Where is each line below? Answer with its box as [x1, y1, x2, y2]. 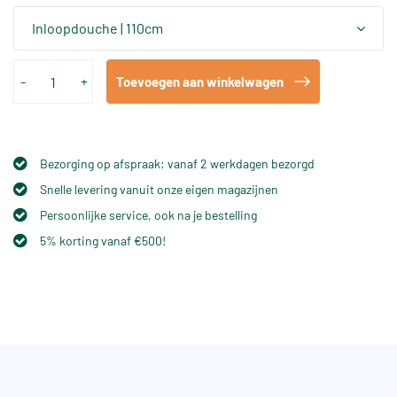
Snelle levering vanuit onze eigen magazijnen [40, 182, 278, 198]
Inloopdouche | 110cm [32, 19, 163, 37]
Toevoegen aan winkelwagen [116, 74, 284, 90]
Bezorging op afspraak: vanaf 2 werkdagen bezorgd [40, 156, 315, 172]
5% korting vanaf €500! [40, 233, 166, 249]
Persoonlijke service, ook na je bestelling [40, 207, 257, 223]
